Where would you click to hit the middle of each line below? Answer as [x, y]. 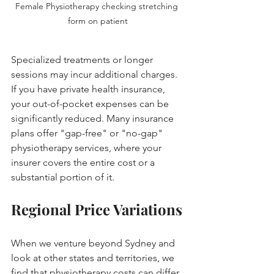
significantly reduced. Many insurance [94, 118]
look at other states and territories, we [94, 257]
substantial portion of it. [63, 177]
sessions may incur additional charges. [95, 74]
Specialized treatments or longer [83, 59]
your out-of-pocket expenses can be [91, 103]
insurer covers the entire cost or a [84, 162]
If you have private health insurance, [89, 89]
